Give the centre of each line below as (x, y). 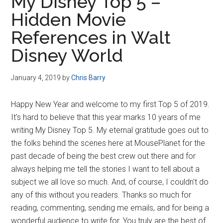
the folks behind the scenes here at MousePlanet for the (108, 143)
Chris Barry (89, 78)
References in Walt (91, 37)
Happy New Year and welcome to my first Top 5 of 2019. (111, 104)
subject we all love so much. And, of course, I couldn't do (110, 182)
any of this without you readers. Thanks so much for (101, 195)
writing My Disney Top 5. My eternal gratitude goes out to (110, 130)
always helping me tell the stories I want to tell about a (106, 169)
